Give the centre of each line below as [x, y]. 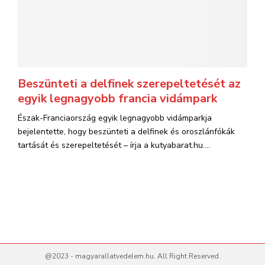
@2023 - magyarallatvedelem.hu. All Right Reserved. [132, 256]
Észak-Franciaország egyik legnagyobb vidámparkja [115, 118]
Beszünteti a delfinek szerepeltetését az [129, 84]
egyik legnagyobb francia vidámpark [117, 98]
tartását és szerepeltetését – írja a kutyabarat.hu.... [114, 145]
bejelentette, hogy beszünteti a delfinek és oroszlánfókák [126, 132]
